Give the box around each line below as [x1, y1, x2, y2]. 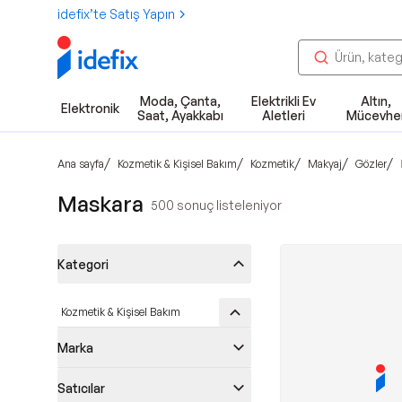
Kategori [57, 256, 109, 272]
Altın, [360, 93, 391, 109]
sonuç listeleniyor [174, 197, 282, 213]
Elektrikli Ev [250, 93, 316, 109]
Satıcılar [57, 380, 105, 396]
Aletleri [261, 108, 305, 123]
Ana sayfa [57, 156, 104, 170]
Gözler [355, 156, 387, 170]
